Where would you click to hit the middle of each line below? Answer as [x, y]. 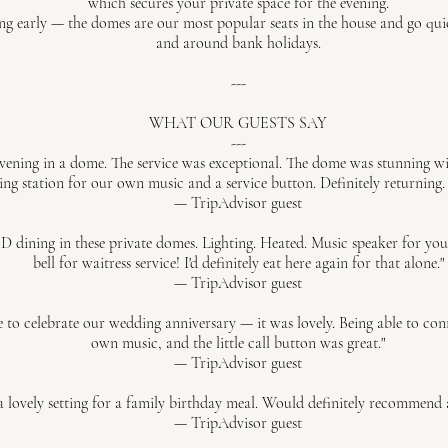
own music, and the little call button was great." [238, 343]
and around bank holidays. [238, 43]
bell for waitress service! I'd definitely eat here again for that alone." [238, 263]
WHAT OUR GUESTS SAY [238, 123]
